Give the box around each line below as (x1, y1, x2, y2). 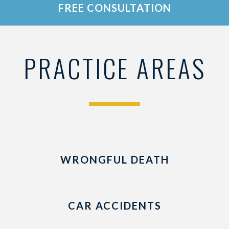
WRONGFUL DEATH (60, 153, 169, 166)
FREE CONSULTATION (58, 2, 171, 14)
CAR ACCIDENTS (67, 199, 162, 212)
